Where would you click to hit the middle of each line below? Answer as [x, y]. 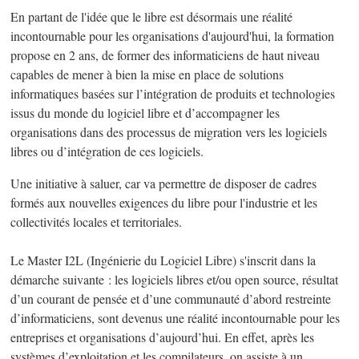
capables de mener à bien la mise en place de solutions [147, 75]
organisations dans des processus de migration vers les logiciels [169, 133]
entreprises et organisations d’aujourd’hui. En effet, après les [163, 338]
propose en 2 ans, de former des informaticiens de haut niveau [165, 56]
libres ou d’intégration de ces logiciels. [107, 152]
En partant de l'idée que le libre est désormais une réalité [152, 17]
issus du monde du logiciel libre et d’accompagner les [145, 113]
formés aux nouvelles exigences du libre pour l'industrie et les [164, 203]
